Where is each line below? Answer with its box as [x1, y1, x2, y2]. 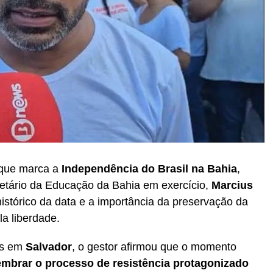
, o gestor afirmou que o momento [72, 240, 236, 253]
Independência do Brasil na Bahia [62, 162, 237, 175]
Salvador [26, 240, 72, 253]
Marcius [211, 179, 253, 191]
